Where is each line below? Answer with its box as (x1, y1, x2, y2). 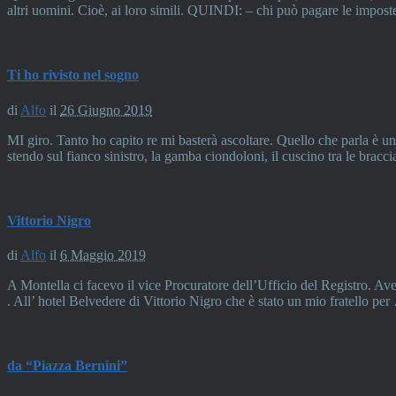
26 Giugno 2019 (60, 102, 152, 118)
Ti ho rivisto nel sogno (7, 67, 139, 83)
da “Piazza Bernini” (7, 358, 127, 374)
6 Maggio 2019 (60, 247, 146, 263)
